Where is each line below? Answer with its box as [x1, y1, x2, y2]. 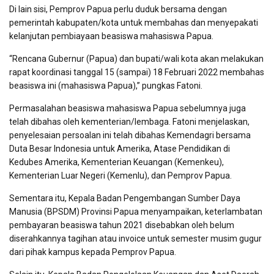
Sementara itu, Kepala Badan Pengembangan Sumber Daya [9, 193, 240, 204]
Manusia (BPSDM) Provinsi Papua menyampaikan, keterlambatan [9, 207, 262, 217]
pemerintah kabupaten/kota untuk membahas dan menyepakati [9, 18, 258, 28]
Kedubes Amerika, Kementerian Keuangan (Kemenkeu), [9, 157, 224, 168]
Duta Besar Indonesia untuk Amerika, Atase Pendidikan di [9, 144, 230, 154]
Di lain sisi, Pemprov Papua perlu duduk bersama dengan [9, 4, 227, 15]
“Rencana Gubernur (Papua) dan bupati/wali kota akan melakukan [9, 54, 264, 64]
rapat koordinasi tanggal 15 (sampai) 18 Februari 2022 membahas [9, 67, 264, 78]
